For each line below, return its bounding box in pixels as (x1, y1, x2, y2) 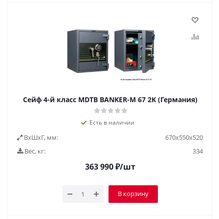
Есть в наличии (89, 118, 134, 127)
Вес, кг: (23, 147, 45, 155)
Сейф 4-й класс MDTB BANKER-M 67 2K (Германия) (22, 95, 197, 104)
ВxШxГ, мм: (22, 133, 58, 142)
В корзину (117, 189, 149, 198)
